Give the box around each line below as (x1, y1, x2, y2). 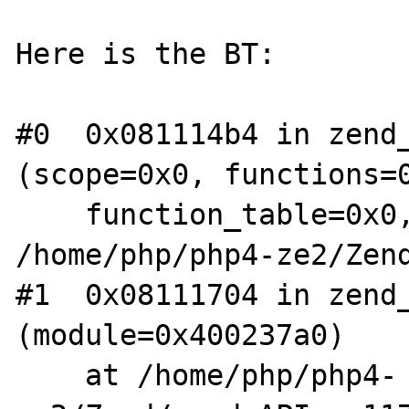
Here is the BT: (16, 37, 277, 70)
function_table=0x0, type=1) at (16, 197, 86, 231)
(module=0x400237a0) (16, 318, 346, 351)
